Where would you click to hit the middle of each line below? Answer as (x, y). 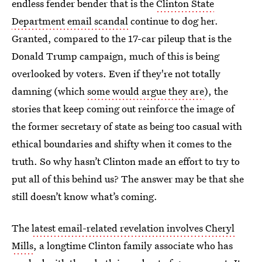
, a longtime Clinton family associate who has (133, 245)
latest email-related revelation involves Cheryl (133, 228)
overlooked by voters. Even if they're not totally (116, 73)
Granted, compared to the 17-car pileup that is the (122, 38)
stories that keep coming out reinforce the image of (123, 108)
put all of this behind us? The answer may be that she (128, 179)
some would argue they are (146, 91)
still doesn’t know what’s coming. (85, 196)
